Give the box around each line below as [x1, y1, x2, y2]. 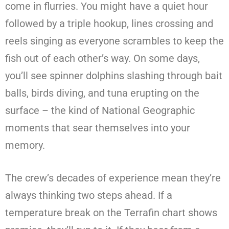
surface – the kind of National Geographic [5, 104, 195, 117]
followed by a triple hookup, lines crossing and [5, 17, 213, 30]
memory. [5, 139, 45, 151]
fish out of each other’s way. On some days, [5, 52, 200, 64]
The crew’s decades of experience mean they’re [5, 171, 221, 184]
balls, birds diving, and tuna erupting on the [5, 86, 199, 99]
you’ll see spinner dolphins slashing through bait [5, 69, 222, 82]
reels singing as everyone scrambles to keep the [5, 34, 224, 47]
